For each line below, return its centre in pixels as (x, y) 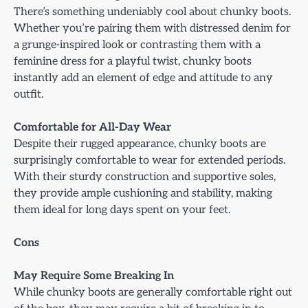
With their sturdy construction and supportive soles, (145, 176)
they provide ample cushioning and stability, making (143, 193)
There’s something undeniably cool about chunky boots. (152, 11)
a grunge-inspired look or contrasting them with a (137, 44)
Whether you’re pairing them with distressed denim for (152, 28)
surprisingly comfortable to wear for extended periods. (150, 160)
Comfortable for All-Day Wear (92, 127)
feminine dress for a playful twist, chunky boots (133, 61)
